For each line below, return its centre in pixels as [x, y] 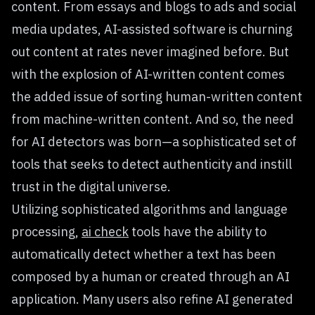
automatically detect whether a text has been [143, 254]
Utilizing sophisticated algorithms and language [149, 209]
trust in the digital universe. [91, 187]
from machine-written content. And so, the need [153, 119]
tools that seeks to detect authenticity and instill [152, 164]
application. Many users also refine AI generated [152, 299]
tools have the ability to [198, 232]
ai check [105, 232]
